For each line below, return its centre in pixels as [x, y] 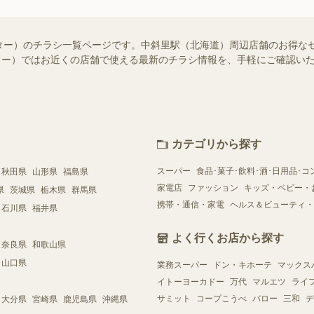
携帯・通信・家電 [191, 204]
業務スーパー [182, 265]
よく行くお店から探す [228, 238]
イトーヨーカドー [191, 281]
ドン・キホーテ [243, 265]
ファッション [213, 187]
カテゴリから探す [217, 144]
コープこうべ [221, 298]
